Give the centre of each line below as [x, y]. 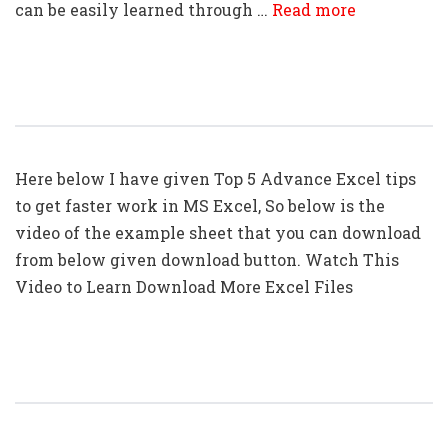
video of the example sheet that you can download [218, 232]
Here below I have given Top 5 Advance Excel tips [215, 178]
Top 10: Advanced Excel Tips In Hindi [217, 380]
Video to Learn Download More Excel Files [184, 286]
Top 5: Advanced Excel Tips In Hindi [212, 103]
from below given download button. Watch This [207, 259]
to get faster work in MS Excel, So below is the [200, 205]
